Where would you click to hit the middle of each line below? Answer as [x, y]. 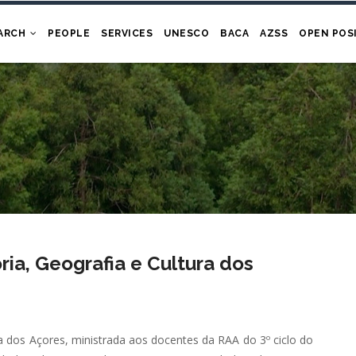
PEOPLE [69, 33]
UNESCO [187, 33]
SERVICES [127, 33]
